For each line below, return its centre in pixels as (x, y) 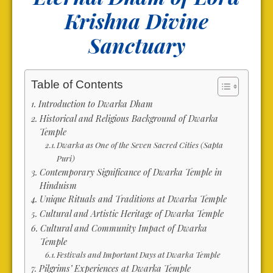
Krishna (102, 21)
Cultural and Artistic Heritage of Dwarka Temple (131, 214)
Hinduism (58, 186)
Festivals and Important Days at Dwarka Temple (139, 255)
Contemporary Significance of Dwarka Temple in (130, 172)
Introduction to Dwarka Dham (95, 104)
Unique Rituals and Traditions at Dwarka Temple (133, 199)
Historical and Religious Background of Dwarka (129, 119)
